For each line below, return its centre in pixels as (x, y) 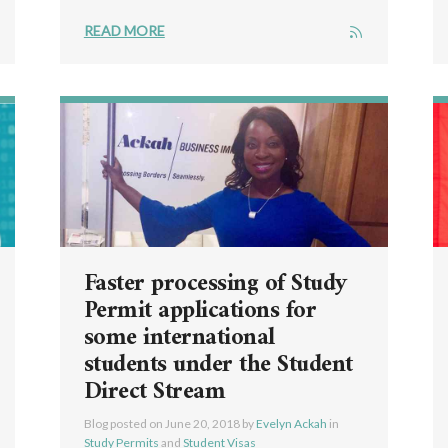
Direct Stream (154, 391)
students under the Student (218, 364)
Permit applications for (200, 310)
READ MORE (124, 30)
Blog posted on (124, 423)
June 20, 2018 (202, 423)
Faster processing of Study (215, 283)
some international (179, 337)
